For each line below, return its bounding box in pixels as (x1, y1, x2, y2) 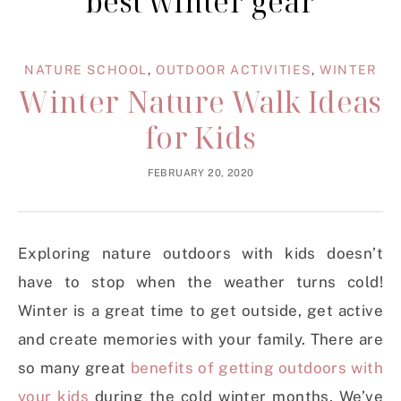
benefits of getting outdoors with (130, 359, 383, 378)
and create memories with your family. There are (18, 330, 383, 349)
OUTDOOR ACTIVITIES (156, 63, 311, 78)
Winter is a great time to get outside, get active (18, 302, 383, 320)
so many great (18, 359, 131, 378)
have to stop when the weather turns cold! (18, 273, 383, 292)
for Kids (144, 118, 257, 158)
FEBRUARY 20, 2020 (147, 166, 254, 180)
